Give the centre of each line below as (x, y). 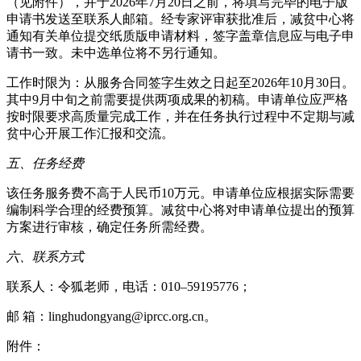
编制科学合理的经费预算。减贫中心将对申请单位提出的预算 (180, 210)
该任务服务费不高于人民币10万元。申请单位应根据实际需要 (180, 193)
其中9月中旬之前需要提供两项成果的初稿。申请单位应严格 (177, 99)
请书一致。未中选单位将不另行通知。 (116, 52)
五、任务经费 (45, 163)
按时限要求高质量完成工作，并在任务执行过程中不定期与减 (180, 116)
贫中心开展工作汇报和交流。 (90, 133)
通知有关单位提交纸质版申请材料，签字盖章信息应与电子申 (180, 35)
